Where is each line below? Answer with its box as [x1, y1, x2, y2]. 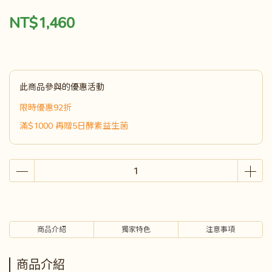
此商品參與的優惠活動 [19, 81, 104, 92]
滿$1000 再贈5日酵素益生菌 [19, 120, 128, 131]
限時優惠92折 [19, 102, 72, 112]
